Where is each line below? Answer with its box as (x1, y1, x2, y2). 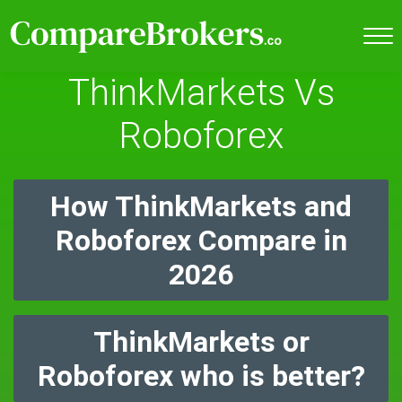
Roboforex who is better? (37, 359, 365, 393)
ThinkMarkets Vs (67, 72, 335, 114)
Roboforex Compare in (55, 223, 347, 258)
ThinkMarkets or (92, 325, 310, 359)
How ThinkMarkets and (50, 189, 352, 223)
